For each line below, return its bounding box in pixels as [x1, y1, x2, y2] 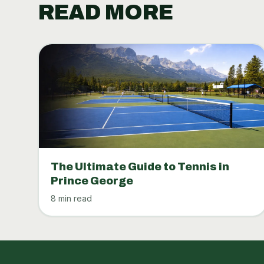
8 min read [50, 193, 92, 203]
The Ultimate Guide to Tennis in [50, 160, 229, 173]
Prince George [50, 174, 133, 187]
